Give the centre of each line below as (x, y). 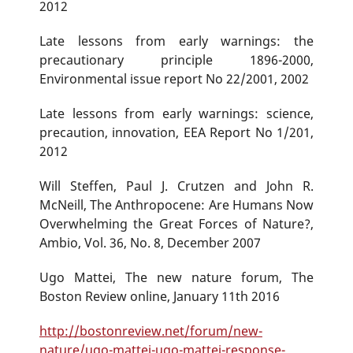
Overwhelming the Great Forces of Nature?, (176, 224)
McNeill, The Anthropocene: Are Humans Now (176, 205)
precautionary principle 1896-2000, (176, 60)
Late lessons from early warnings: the (176, 41)
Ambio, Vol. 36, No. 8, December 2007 (150, 243)
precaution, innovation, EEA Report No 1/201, (176, 133)
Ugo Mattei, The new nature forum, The (176, 278)
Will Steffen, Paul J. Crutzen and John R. (176, 186)
